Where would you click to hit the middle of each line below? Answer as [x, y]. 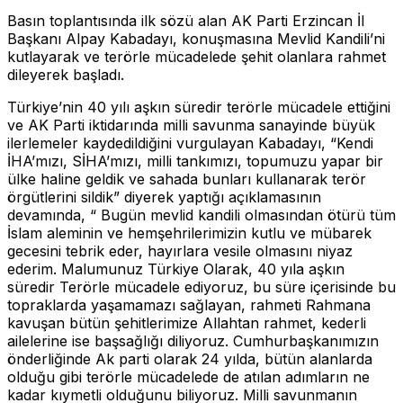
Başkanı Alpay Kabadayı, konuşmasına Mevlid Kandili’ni [196, 38]
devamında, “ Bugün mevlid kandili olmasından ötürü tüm [201, 215]
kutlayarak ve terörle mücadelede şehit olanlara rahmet [197, 56]
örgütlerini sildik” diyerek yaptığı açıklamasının [164, 197]
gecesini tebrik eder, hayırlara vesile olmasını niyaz [180, 251]
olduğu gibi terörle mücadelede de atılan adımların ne [188, 376]
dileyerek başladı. [66, 74]
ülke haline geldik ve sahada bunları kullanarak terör [187, 179]
